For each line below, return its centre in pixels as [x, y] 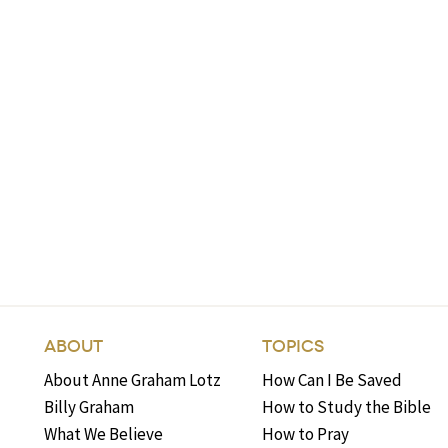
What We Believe [104, 434]
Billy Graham [89, 407]
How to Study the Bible [347, 407]
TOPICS [293, 347]
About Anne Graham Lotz [133, 380]
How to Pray [306, 434]
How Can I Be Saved [332, 380]
